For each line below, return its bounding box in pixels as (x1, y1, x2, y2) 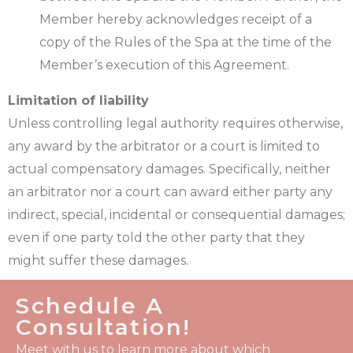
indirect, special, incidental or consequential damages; (8, 207, 345, 223)
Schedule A (16, 292, 164, 320)
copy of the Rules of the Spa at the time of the (39, 35, 332, 50)
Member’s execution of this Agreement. (39, 58, 289, 73)
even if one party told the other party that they (8, 230, 305, 246)
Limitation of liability (8, 93, 149, 109)
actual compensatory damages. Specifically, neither (8, 162, 331, 177)
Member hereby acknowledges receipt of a (39, 12, 312, 28)
